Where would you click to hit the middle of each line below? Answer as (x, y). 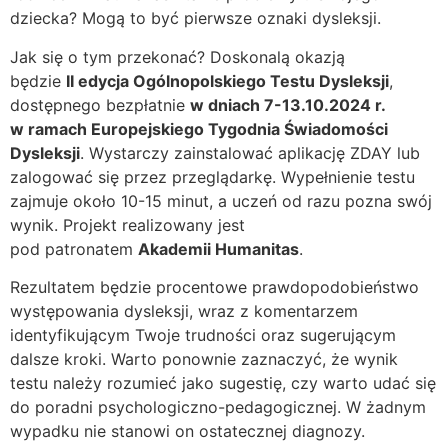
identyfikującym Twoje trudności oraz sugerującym (203, 335)
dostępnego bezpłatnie (100, 104)
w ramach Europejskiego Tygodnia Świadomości (199, 128)
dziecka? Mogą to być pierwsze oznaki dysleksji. (195, 18)
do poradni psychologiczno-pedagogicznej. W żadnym (218, 407)
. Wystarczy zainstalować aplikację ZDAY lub (250, 152)
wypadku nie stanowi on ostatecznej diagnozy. (187, 431)
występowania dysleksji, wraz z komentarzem (184, 311)
